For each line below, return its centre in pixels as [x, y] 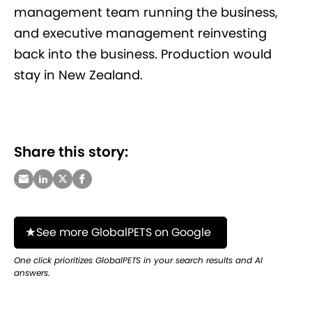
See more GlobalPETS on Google [124, 233]
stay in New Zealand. [78, 75]
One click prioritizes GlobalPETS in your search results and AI [138, 260]
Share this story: [71, 152]
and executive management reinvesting [140, 33]
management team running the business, [146, 13]
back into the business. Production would [143, 54]
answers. [32, 273]
